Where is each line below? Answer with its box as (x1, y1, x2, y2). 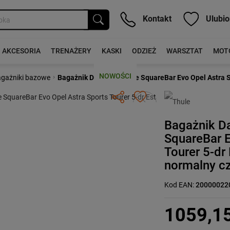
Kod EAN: (164, 181, 196, 189)
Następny (138, 91, 181, 104)
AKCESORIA (2, 47, 41, 55)
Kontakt (141, 13, 171, 24)
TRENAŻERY (50, 47, 91, 55)
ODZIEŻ (131, 47, 156, 55)
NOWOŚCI (99, 72, 131, 80)
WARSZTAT (166, 47, 203, 55)
